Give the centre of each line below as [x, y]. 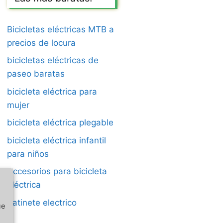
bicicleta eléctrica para [52, 91]
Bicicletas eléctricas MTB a [60, 29]
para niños [28, 154]
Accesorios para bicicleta [57, 171]
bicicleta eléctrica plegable [60, 123]
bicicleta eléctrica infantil [56, 140]
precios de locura [41, 43]
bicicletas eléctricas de [53, 60]
